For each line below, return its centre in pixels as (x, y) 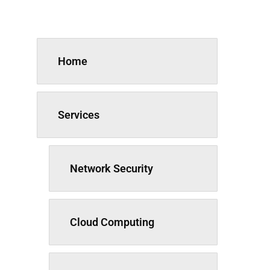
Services (78, 115)
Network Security (111, 168)
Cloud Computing (112, 222)
